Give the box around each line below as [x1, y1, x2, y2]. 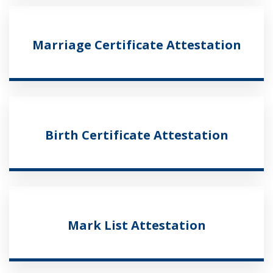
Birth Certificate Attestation [44, 126, 229, 143]
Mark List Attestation [67, 216, 206, 233]
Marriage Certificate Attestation [32, 36, 241, 53]
